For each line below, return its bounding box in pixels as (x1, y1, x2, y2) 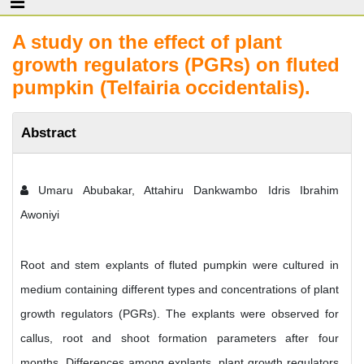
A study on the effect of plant (12, 31, 282, 53)
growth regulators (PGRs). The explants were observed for (20, 307, 339, 320)
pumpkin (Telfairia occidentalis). (12, 76, 310, 98)
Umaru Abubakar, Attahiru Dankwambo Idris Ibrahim (28, 184, 339, 197)
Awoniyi (20, 208, 59, 221)
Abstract (21, 124, 76, 141)
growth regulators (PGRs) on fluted (12, 54, 340, 76)
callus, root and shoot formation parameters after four (20, 331, 339, 344)
